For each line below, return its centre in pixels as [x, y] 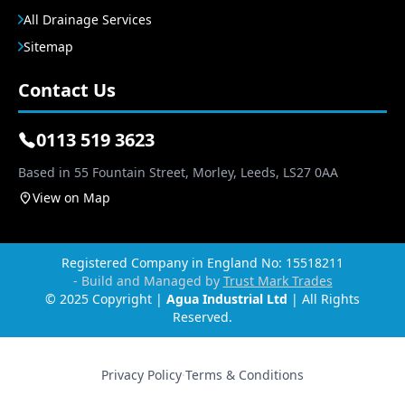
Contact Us [67, 90]
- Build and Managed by [148, 281]
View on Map [71, 198]
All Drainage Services [88, 20]
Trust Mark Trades [278, 281]
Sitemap [48, 47]
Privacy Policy [141, 375]
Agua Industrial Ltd [227, 299]
